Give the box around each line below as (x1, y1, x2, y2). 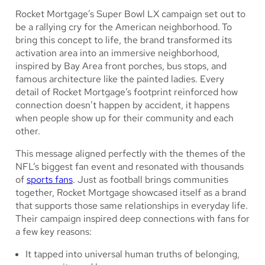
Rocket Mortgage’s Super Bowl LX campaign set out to (15, 7, 245, 20)
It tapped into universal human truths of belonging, (25, 247, 240, 260)
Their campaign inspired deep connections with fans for (15, 212, 250, 225)
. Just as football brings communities (73, 173, 228, 186)
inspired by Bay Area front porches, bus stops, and (15, 59, 227, 72)
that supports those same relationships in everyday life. (15, 199, 248, 212)
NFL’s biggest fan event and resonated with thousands (15, 160, 244, 173)
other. (15, 124, 40, 137)
